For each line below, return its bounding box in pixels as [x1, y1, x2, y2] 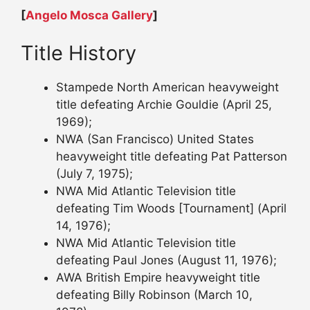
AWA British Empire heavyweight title [56, 271, 260, 285]
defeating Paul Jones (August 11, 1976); [56, 253, 277, 268]
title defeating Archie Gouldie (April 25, [56, 98, 272, 112]
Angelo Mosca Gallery [26, 8, 153, 22]
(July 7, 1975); [56, 167, 133, 181]
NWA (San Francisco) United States [56, 132, 254, 147]
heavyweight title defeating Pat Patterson [56, 149, 287, 164]
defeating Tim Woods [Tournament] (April [56, 201, 286, 216]
